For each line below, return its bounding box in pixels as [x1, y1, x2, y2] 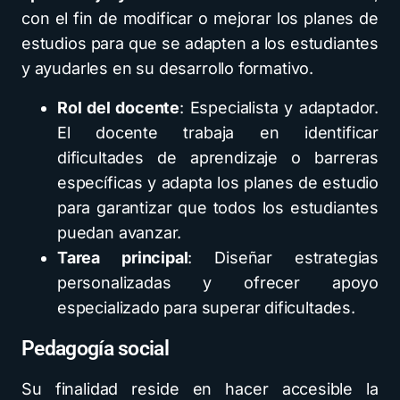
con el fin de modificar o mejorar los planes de [21, 9, 379, 28]
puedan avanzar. [57, 223, 182, 242]
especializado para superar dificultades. [57, 298, 355, 317]
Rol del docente [57, 98, 180, 117]
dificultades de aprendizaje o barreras [57, 148, 379, 167]
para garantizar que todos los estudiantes [57, 198, 379, 217]
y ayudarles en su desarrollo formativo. [21, 59, 313, 78]
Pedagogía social [21, 337, 170, 361]
